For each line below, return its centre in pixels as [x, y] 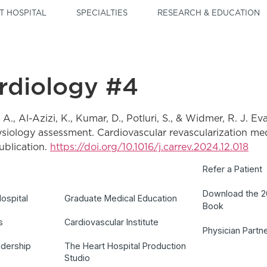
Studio [77, 258]
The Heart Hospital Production [125, 246]
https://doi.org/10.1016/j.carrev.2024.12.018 [149, 147]
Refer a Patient [233, 169]
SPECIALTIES [102, 13]
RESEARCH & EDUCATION [209, 13]
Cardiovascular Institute [111, 222]
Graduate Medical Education [120, 198]
